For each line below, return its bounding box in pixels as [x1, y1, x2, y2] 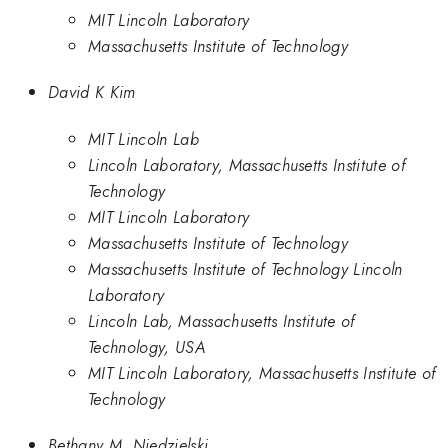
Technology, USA [88, 334, 205, 359]
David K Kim [48, 80, 136, 105]
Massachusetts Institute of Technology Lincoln [88, 256, 403, 281]
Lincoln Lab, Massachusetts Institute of [88, 308, 356, 333]
